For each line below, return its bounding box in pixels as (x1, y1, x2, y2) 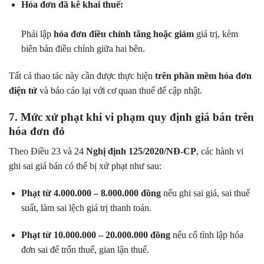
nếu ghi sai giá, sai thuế (160, 188, 250, 199)
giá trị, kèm (193, 29, 238, 39)
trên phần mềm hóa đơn (155, 70, 252, 81)
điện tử (9, 85, 37, 95)
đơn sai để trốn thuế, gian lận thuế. (21, 244, 149, 255)
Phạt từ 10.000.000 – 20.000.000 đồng (21, 229, 170, 240)
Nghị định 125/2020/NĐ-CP (86, 146, 196, 157)
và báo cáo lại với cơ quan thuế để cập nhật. (37, 85, 202, 95)
